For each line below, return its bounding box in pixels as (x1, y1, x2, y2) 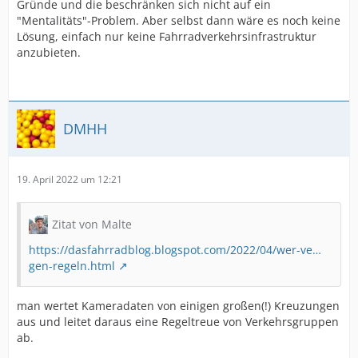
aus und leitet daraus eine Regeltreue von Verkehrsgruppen (17, 314, 339, 329)
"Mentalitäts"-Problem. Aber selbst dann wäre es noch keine (17, 13, 340, 28)
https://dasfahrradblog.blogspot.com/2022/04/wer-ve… (29, 242, 321, 257)
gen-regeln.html (29, 258, 115, 273)
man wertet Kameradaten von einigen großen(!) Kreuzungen (17, 298, 340, 313)
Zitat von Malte (52, 217, 132, 232)
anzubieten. (17, 45, 81, 60)
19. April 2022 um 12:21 (17, 173, 122, 186)
